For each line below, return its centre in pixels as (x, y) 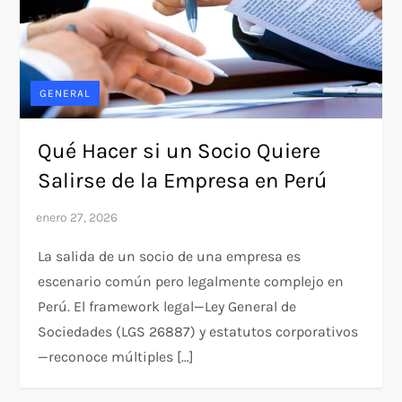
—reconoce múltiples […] (116, 357)
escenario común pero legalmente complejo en (191, 282)
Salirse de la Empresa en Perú (186, 181)
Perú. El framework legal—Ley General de (167, 307)
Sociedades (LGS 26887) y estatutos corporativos (198, 332)
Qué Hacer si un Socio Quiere (179, 151)
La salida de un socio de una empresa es (170, 257)
